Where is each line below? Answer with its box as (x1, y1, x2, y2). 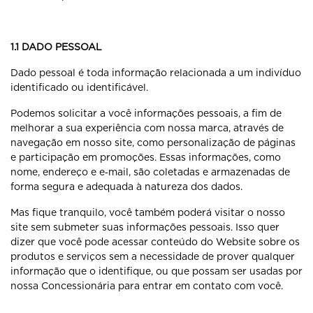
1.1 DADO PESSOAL (10, 41, 102, 52)
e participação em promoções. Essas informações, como (10, 152, 281, 163)
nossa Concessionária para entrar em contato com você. (10, 280, 283, 291)
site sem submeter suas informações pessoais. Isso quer (10, 221, 279, 233)
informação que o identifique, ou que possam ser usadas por (10, 265, 303, 277)
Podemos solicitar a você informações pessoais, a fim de (10, 108, 282, 119)
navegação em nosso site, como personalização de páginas (10, 137, 296, 148)
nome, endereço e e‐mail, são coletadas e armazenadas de (10, 166, 290, 177)
